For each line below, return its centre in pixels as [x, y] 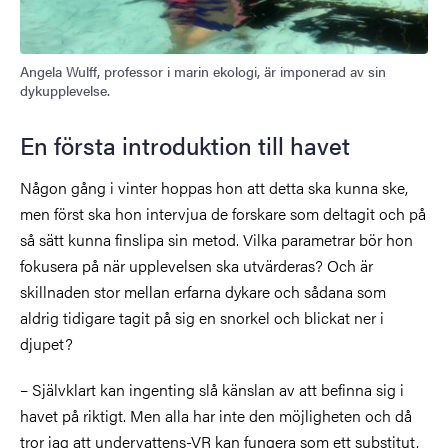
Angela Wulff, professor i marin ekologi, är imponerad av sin [203, 71]
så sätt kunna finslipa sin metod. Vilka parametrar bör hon [216, 240]
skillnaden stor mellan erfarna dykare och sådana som [203, 292]
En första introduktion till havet [185, 145]
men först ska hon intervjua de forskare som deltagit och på [223, 214]
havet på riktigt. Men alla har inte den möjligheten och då [216, 416]
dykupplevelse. [65, 90]
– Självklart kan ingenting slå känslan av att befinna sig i [212, 390]
